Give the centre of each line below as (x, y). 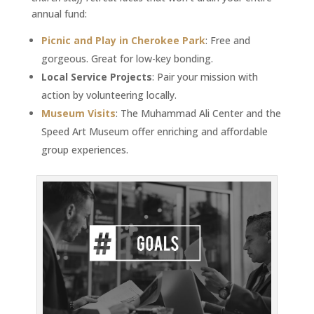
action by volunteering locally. (109, 95)
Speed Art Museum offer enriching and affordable (154, 132)
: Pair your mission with (205, 77)
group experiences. (84, 150)
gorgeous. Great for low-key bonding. (127, 59)
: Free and (227, 41)
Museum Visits (78, 114)
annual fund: (59, 14)
